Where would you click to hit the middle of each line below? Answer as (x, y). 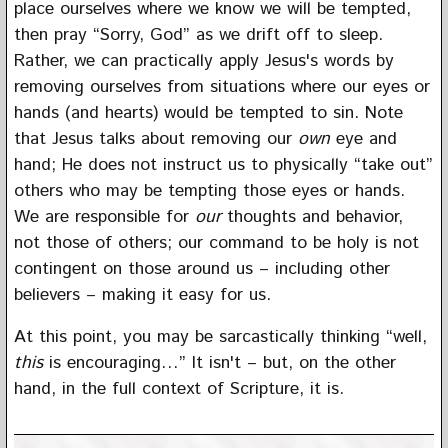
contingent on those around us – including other (201, 268)
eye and (363, 138)
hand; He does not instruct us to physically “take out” (223, 164)
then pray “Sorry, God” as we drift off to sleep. (198, 34)
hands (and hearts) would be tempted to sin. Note (208, 112)
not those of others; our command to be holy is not (216, 242)
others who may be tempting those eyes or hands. (209, 190)
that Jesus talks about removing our (155, 138)
